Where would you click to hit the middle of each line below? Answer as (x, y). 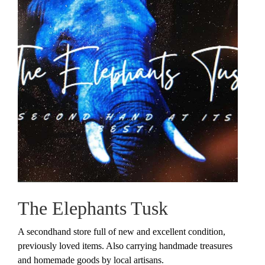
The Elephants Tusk (93, 208)
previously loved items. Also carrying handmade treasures (125, 245)
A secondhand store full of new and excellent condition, (122, 231)
